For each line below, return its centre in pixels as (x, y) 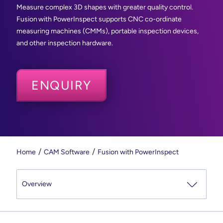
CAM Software (67, 152)
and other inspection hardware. (65, 43)
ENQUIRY (61, 85)
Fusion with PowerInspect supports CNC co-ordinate (99, 19)
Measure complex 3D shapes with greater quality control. (105, 7)
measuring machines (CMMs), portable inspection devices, (108, 31)
